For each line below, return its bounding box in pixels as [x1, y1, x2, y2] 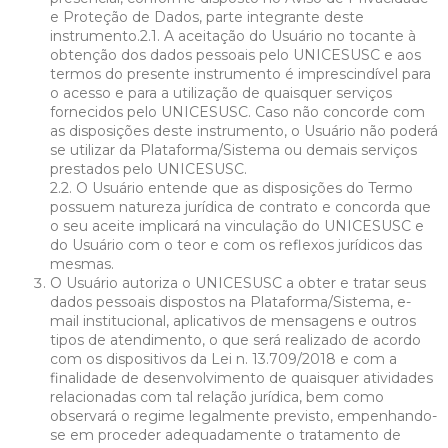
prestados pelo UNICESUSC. [50, 159, 247, 178]
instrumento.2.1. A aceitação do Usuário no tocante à [50, 26, 416, 45]
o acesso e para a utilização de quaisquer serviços [50, 83, 392, 102]
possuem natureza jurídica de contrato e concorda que [50, 197, 431, 216]
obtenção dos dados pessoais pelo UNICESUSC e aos [50, 45, 421, 64]
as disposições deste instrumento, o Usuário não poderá [50, 121, 438, 140]
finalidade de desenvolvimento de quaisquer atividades [50, 368, 433, 387]
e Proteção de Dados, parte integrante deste [50, 7, 364, 26]
